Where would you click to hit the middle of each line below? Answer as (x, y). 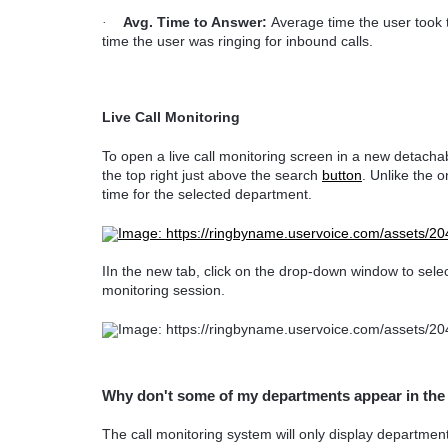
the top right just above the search (212, 174)
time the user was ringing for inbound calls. (239, 40)
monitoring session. (163, 290)
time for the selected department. (207, 193)
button (342, 174)
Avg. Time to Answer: (195, 21)
